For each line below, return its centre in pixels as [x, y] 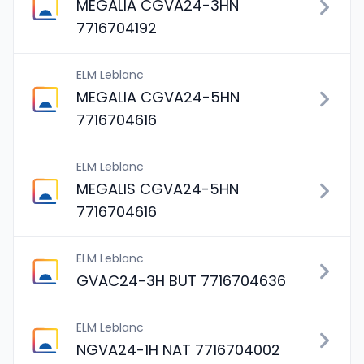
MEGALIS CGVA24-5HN [158, 189]
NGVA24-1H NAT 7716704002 [178, 350]
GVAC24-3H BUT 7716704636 [181, 281]
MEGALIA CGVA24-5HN [158, 97]
